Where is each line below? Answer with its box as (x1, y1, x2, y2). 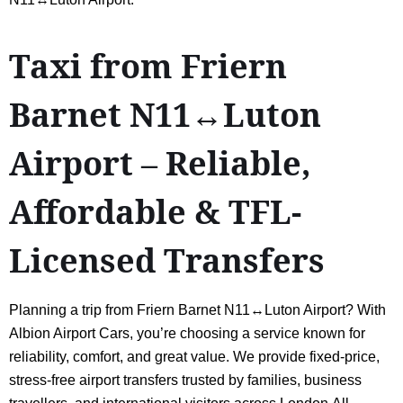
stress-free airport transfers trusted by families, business (9, 372, 362, 388)
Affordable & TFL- (9, 189, 301, 234)
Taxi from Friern (9, 43, 287, 88)
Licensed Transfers (9, 237, 325, 282)
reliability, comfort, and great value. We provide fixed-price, (9, 348, 380, 364)
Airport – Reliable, (9, 140, 311, 185)
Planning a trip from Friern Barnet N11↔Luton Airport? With (9, 301, 386, 318)
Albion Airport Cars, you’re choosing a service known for (9, 325, 365, 341)
